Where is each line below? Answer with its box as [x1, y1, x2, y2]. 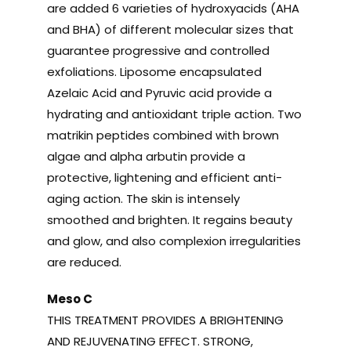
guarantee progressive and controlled [46, 42, 270, 59]
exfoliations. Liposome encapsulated [46, 63, 262, 80]
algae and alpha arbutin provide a [46, 147, 245, 165]
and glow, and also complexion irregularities [46, 232, 301, 249]
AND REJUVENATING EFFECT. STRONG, [46, 332, 253, 349]
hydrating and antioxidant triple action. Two [46, 105, 302, 122]
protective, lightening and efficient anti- [46, 168, 282, 186]
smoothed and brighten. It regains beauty [46, 211, 292, 228]
